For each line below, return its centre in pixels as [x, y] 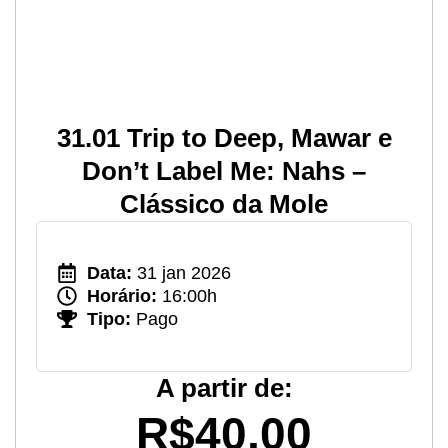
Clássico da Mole [224, 203]
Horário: [122, 295]
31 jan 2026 [181, 272]
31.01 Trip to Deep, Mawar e [224, 137]
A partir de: [224, 387]
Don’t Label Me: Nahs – [224, 170]
